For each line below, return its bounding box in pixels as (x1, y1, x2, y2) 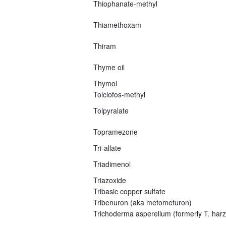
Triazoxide (93, 175, 126, 185)
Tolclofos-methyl (93, 89, 145, 99)
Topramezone (93, 126, 138, 137)
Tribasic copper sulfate (93, 186, 165, 196)
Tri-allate (93, 142, 121, 153)
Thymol (93, 78, 117, 88)
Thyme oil (93, 62, 125, 72)
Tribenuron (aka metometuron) (93, 197, 192, 207)
